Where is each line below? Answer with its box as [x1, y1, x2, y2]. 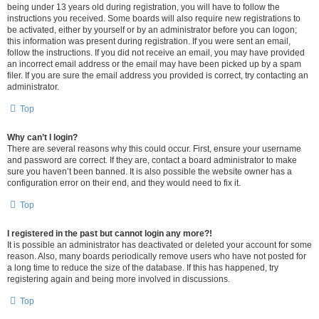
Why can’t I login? [7, 132, 78, 142]
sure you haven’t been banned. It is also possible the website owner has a [7, 167, 292, 177]
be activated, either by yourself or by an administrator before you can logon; [7, 25, 297, 35]
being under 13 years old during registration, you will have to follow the [7, 2, 280, 12]
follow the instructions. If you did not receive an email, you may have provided [7, 48, 305, 58]
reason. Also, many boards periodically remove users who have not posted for [7, 251, 306, 261]
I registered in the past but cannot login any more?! [7, 229, 212, 239]
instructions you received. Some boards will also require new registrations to [7, 14, 300, 23]
